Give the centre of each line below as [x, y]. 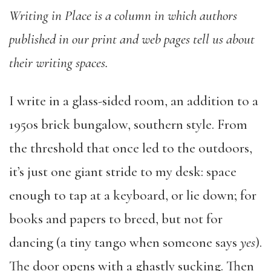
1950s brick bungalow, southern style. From [128, 125]
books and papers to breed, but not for [116, 219]
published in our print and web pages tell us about [132, 39]
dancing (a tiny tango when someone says [125, 243]
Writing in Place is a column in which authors [123, 16]
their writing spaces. [59, 63]
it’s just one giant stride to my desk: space [123, 172]
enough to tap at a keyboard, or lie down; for [133, 195]
